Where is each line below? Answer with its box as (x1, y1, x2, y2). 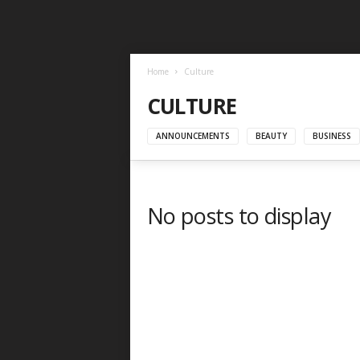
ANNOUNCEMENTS (155, 129, 230, 141)
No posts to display (146, 201, 332, 231)
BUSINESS (312, 129, 351, 141)
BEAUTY (255, 129, 287, 141)
